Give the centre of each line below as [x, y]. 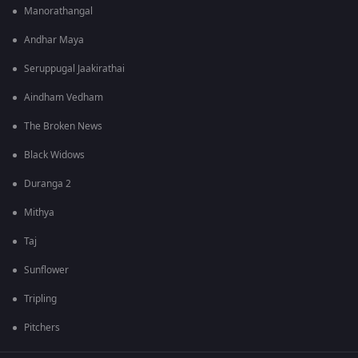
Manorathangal [58, 12]
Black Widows [54, 155]
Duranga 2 [48, 184]
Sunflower [46, 270]
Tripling [40, 299]
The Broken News [63, 127]
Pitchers [42, 328]
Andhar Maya [54, 40]
